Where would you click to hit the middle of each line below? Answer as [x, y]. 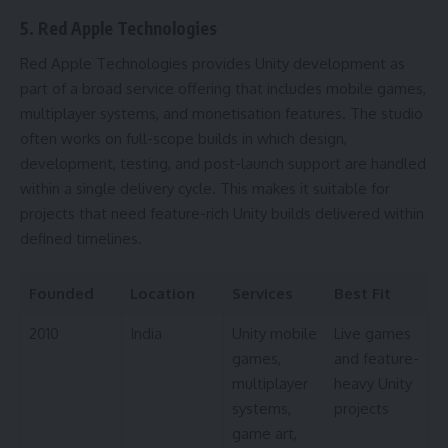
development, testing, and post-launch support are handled [223, 163]
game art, [264, 434]
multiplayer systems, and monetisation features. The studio [221, 113]
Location [162, 294]
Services [262, 294]
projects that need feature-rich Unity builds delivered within [222, 213]
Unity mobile [274, 334]
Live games [372, 334]
